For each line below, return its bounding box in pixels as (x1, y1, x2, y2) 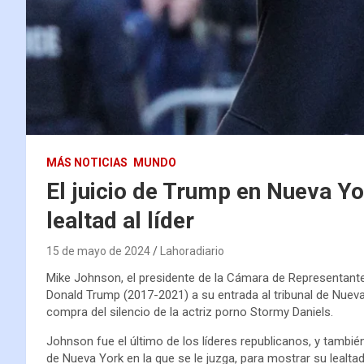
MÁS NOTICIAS (46, 155, 128, 169)
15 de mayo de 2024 (46, 244, 150, 258)
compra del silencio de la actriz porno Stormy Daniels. (46, 304, 333, 319)
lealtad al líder (46, 206, 194, 234)
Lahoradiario (160, 244, 224, 258)
